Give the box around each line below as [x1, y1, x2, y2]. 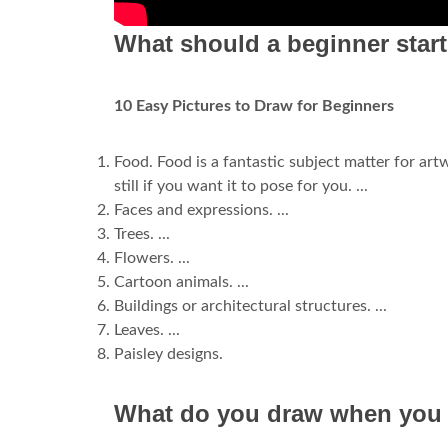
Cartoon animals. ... [114, 274, 249, 291]
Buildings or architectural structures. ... [114, 298, 387, 315]
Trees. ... [114, 226, 170, 243]
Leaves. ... [114, 322, 180, 339]
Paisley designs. [114, 346, 223, 363]
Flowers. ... [114, 250, 190, 267]
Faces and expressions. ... [114, 202, 289, 219]
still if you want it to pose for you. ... [114, 178, 368, 195]
